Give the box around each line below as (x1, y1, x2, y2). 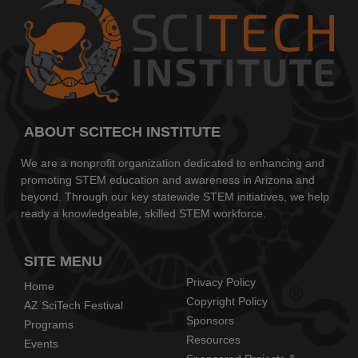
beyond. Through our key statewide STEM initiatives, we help (21, 190, 329, 204)
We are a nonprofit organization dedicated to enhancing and (21, 157, 324, 170)
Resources (185, 333, 241, 347)
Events (24, 337, 58, 351)
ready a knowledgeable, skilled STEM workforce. (21, 207, 266, 221)
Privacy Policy (185, 276, 256, 289)
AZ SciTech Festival (24, 299, 123, 312)
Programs (24, 318, 74, 332)
